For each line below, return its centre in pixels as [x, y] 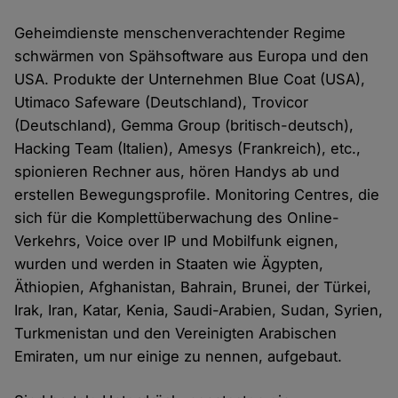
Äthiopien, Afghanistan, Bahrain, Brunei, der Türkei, [193, 287]
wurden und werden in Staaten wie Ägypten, [169, 264]
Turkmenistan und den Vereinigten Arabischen [176, 334]
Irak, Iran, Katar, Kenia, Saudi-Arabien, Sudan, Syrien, [199, 310]
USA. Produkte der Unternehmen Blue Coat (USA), [190, 80]
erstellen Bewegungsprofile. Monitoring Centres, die [197, 195]
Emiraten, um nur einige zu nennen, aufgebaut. [179, 357]
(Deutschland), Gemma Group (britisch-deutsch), [184, 126]
